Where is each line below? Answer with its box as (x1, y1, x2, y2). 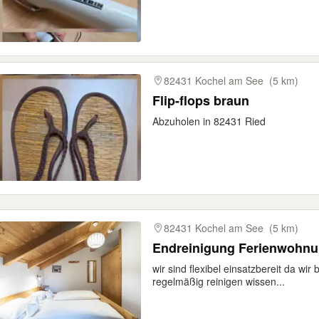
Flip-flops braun (152, 91, 249, 110)
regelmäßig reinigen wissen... (152, 274, 285, 288)
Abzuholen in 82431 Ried (152, 114, 266, 128)
